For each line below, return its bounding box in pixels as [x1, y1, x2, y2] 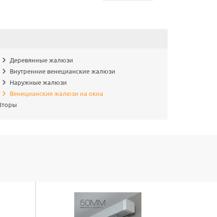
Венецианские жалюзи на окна [9, 90, 103, 97]
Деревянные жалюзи [9, 57, 73, 63]
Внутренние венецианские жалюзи [9, 68, 115, 75]
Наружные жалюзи [9, 79, 67, 86]
